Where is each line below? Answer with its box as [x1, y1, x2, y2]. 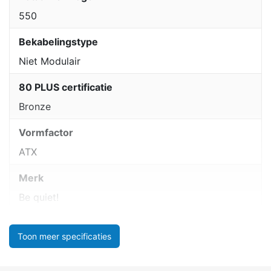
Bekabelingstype [19, 35, 98, 48]
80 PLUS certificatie [19, 80, 113, 93]
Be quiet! [19, 191, 59, 203]
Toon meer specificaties [18, 231, 111, 242]
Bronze [19, 100, 51, 113]
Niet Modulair [19, 54, 80, 67]
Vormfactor [19, 126, 73, 139]
